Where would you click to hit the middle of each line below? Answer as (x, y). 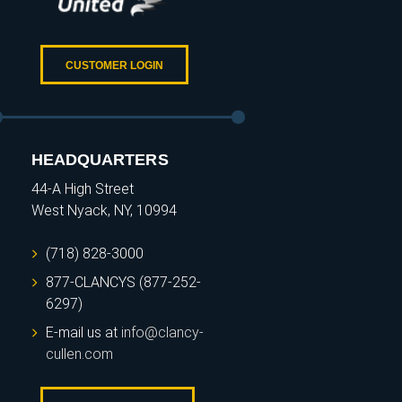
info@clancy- (162, 333)
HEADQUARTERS (100, 160)
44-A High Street (82, 189)
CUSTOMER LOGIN (114, 66)
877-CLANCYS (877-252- (123, 283)
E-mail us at (83, 333)
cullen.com (79, 354)
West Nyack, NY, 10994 (104, 211)
